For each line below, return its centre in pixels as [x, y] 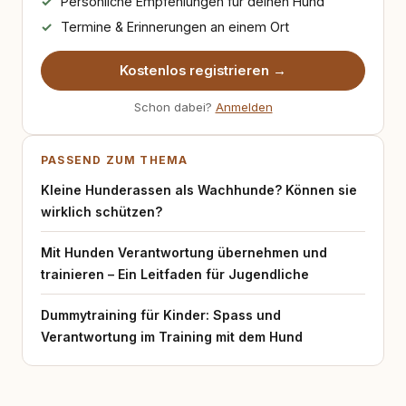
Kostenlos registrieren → [203, 71]
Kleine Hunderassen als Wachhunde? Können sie [199, 190]
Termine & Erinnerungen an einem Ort [174, 27]
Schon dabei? [174, 107]
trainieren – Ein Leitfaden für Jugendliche [175, 274]
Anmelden [244, 107]
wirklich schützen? [101, 212]
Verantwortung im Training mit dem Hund [172, 337]
